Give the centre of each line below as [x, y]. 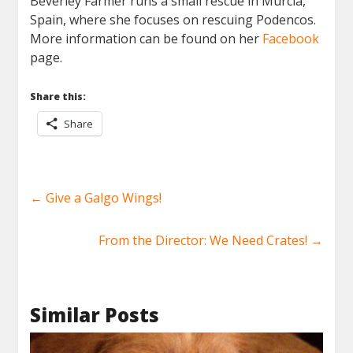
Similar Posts [95, 314]
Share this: [58, 96]
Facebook [290, 38]
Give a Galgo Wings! [102, 197]
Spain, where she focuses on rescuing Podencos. [173, 19]
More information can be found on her [145, 38]
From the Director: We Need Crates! [204, 240]
